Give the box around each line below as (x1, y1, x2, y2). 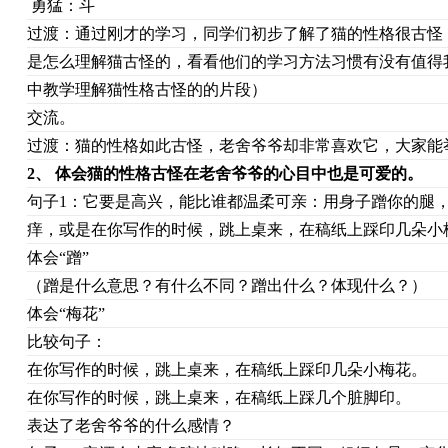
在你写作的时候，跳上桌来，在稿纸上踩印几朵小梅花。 (26, 361, 427, 378)
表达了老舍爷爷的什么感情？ (26, 417, 235, 434)
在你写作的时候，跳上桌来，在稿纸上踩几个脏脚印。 (26, 389, 423, 406)
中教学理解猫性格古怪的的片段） (26, 81, 267, 98)
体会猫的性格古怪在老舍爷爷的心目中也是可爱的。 (54, 165, 423, 182)
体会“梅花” (26, 305, 105, 322)
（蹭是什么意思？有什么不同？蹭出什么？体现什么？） (26, 277, 427, 294)
